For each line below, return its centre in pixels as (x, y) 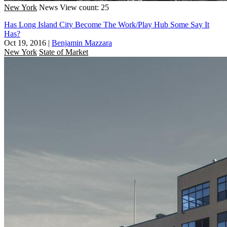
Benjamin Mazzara (82, 43)
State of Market (64, 52)
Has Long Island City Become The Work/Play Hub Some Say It (107, 24)
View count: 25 (84, 7)
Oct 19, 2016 (25, 43)
